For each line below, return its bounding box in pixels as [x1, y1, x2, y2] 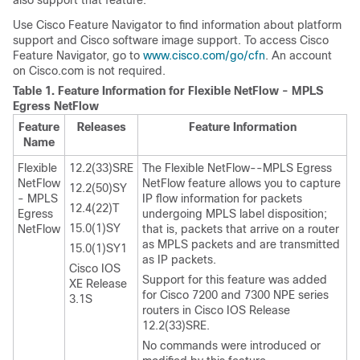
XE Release [69, 277, 127, 291]
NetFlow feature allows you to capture [142, 177, 341, 190]
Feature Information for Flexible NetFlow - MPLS [58, 84, 323, 98]
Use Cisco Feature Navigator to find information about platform [13, 18, 342, 32]
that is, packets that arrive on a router [142, 223, 339, 236]
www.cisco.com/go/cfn [143, 49, 265, 63]
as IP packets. [142, 253, 216, 267]
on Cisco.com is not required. [13, 64, 166, 78]
